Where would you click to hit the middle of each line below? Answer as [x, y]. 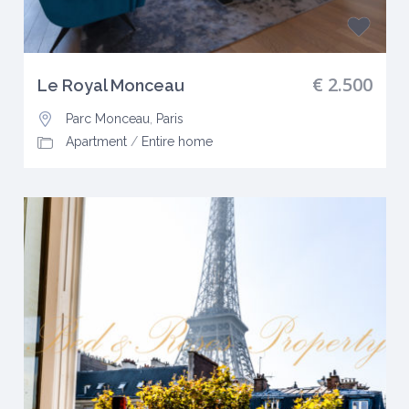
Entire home [177, 142]
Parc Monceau [107, 119]
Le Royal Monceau [110, 86]
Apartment [96, 142]
